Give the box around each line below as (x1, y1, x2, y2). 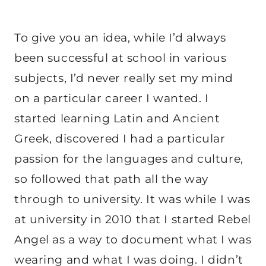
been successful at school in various (14, 50, 227, 65)
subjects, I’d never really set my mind (14, 71, 233, 85)
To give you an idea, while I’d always (14, 30, 226, 45)
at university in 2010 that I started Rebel (14, 212, 251, 226)
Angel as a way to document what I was (14, 232, 252, 246)
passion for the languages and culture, (14, 151, 243, 166)
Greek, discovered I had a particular (14, 131, 226, 145)
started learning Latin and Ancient (14, 111, 220, 125)
